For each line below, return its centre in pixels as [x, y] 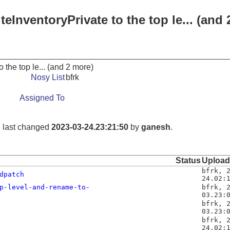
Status [188, 160]
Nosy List [48, 77]
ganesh [156, 127]
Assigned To [42, 98]
